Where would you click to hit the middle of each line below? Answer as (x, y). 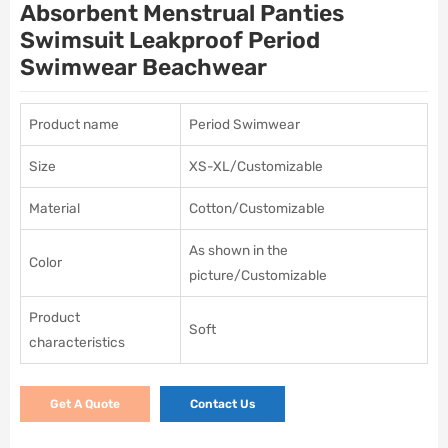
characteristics (77, 342)
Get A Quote (85, 404)
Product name (74, 124)
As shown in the (238, 250)
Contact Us (222, 404)
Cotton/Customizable (257, 208)
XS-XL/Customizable (256, 166)
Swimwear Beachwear (143, 67)
